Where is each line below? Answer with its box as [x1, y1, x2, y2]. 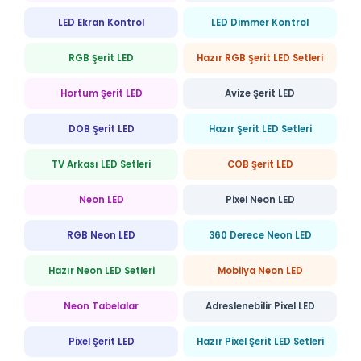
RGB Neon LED [67, 228, 135, 242]
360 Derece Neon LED [208, 228, 312, 242]
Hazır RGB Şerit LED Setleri [197, 51, 323, 64]
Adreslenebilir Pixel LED [205, 299, 315, 313]
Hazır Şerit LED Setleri [208, 122, 312, 135]
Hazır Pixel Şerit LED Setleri [196, 334, 324, 348]
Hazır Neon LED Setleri [48, 263, 155, 277]
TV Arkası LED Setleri [52, 157, 151, 171]
